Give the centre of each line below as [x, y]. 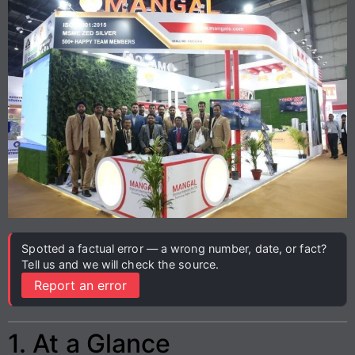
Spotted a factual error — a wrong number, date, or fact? [174, 248]
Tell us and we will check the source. [120, 264]
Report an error [81, 285]
